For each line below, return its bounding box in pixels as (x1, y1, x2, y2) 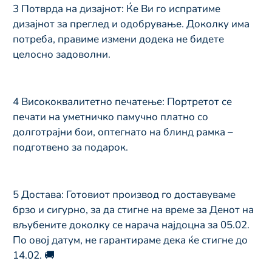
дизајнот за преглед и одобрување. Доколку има (13, 16, 250, 31)
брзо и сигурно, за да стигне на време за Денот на (13, 202, 254, 217)
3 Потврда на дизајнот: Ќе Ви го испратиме (13, 1, 220, 16)
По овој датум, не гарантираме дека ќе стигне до (13, 233, 248, 247)
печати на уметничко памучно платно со (13, 109, 208, 124)
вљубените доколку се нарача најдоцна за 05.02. (13, 217, 250, 232)
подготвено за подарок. (13, 140, 128, 154)
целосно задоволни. (13, 47, 110, 61)
